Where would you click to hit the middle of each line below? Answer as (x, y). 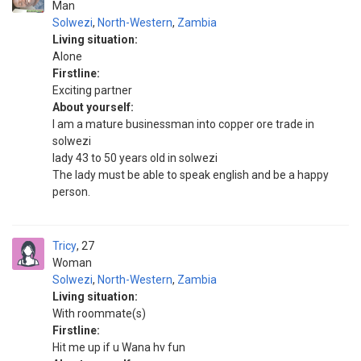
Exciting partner (92, 90)
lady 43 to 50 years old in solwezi (135, 158)
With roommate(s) (99, 313)
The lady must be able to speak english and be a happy (191, 175)
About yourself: (93, 107)
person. (71, 192)
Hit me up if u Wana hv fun (119, 347)
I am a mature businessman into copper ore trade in (183, 124)
